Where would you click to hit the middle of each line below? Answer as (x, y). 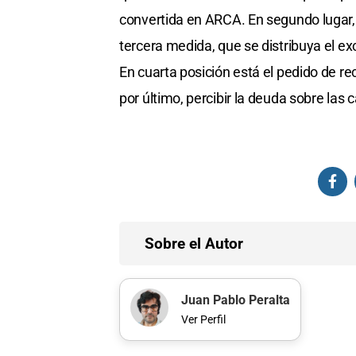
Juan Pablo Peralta (235, 300)
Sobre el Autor (194, 243)
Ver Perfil (203, 319)
